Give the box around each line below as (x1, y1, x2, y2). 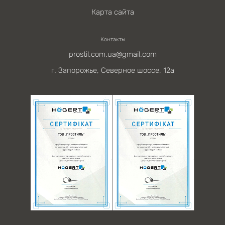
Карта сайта (91, 8, 134, 17)
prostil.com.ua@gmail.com (68, 50, 157, 59)
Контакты (100, 36, 125, 43)
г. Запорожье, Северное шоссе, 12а (51, 66, 174, 75)
